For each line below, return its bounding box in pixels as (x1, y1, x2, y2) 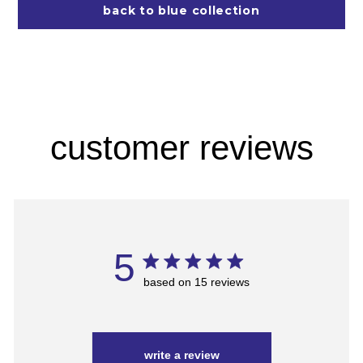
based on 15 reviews (143, 275, 250, 288)
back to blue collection (103, 2, 260, 18)
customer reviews (49, 128, 314, 167)
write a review (144, 348, 220, 361)
